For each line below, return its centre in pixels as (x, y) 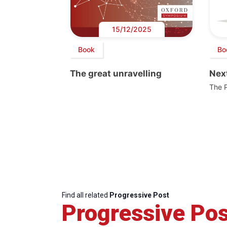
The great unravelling (116, 73)
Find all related (86, 195)
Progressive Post (139, 195)
